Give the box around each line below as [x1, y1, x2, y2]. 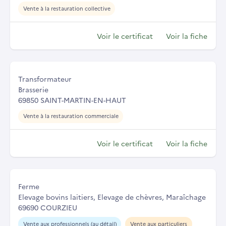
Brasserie [18, 84, 48, 94]
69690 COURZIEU [18, 202, 77, 213]
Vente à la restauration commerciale [23, 112, 119, 120]
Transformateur [18, 73, 72, 84]
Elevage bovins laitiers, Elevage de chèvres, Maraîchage [18, 192, 206, 202]
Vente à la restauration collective [23, 4, 110, 12]
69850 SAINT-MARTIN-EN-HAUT [18, 94, 126, 105]
